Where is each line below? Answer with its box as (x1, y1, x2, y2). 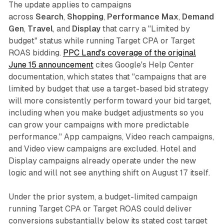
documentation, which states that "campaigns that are (8, 72, 206, 82)
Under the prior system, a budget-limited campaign (8, 192, 197, 202)
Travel (27, 24, 53, 34)
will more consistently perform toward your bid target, (8, 96, 211, 106)
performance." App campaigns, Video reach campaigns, (8, 132, 214, 142)
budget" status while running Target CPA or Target (8, 36, 195, 46)
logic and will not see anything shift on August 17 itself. (8, 168, 210, 178)
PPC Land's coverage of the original (62, 48, 196, 58)
